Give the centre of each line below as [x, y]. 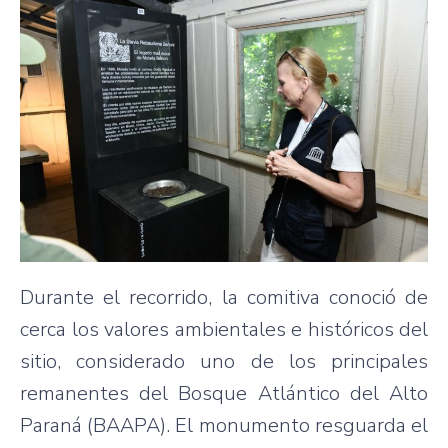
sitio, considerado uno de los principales [224, 362]
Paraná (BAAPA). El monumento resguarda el [224, 426]
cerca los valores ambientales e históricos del [224, 330]
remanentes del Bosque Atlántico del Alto [224, 394]
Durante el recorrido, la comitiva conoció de [224, 298]
